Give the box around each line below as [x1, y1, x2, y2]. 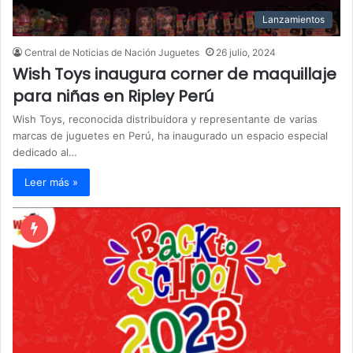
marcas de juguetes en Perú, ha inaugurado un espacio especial [13, 129, 328, 143]
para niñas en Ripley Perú [13, 85, 214, 108]
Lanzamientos [262, 13, 325, 26]
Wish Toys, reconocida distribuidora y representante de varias [13, 113, 318, 126]
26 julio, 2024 [216, 46, 276, 59]
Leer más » [24, 176, 78, 189]
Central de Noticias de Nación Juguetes [24, 46, 199, 59]
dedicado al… [13, 146, 77, 159]
